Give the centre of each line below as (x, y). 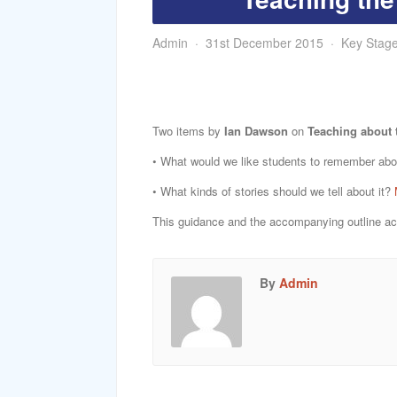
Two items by (188, 131)
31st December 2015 (265, 43)
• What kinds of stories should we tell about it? (273, 191)
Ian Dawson (256, 131)
